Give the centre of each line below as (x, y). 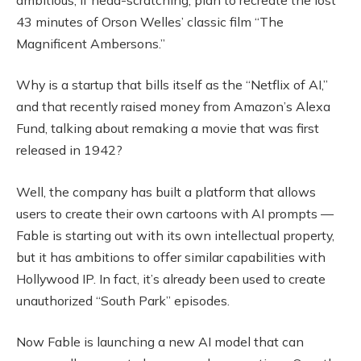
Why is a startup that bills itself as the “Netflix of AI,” (172, 85)
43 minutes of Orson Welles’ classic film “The (150, 21)
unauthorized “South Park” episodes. (123, 300)
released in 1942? (71, 150)
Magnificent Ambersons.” (92, 43)
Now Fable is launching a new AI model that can (160, 342)
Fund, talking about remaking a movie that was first (168, 129)
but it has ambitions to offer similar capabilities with (171, 257)
